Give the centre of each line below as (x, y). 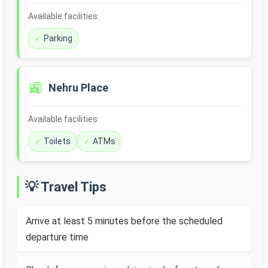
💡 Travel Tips (66, 187)
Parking (58, 39)
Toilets (57, 141)
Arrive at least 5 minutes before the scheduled (124, 221)
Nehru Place (78, 88)
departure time (57, 237)
